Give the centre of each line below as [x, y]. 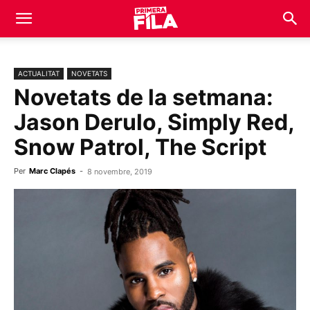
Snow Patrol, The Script [140, 147]
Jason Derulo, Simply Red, [154, 122]
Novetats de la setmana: [144, 97]
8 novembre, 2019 [120, 172]
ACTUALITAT [39, 73]
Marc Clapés [52, 171]
